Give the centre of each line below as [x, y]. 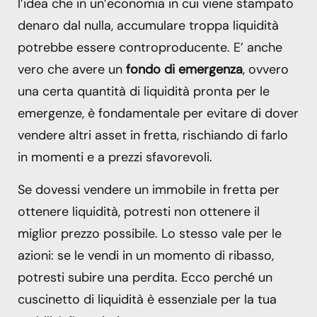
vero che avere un [72, 70]
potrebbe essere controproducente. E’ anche [150, 48]
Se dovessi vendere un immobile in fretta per [149, 189]
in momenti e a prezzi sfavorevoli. [115, 157]
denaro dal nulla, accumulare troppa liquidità [148, 26]
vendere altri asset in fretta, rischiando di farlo [153, 136]
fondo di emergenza [184, 70]
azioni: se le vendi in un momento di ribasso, [146, 255]
